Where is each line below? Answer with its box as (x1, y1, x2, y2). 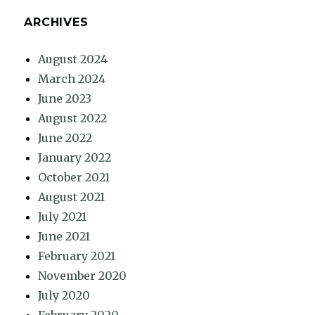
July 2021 (38, 210, 87, 224)
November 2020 (38, 269, 127, 283)
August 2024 (38, 52, 108, 67)
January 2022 (38, 150, 112, 165)
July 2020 (38, 288, 91, 303)
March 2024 (38, 72, 106, 86)
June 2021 (38, 229, 91, 244)
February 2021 (38, 249, 116, 264)
